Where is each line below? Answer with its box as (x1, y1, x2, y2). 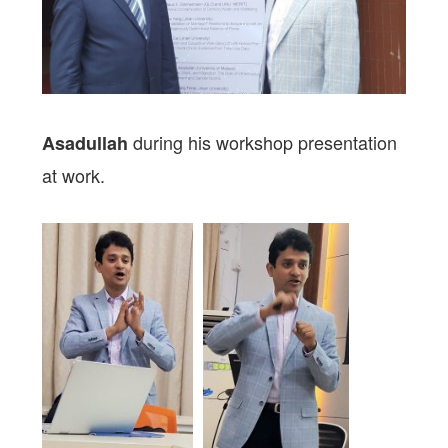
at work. (42, 161, 106, 188)
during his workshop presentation (128, 128, 398, 155)
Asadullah (42, 129, 129, 156)
